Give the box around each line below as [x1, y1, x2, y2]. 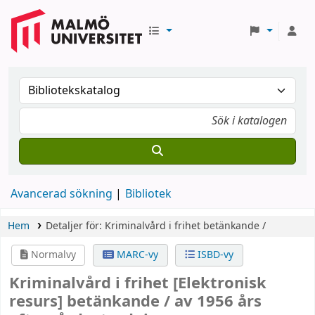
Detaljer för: [45, 219, 105, 233]
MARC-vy [113, 247, 158, 262]
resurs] [9, 290, 67, 314]
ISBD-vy [194, 247, 233, 262]
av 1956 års [174, 290, 262, 314]
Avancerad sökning [11, 186, 112, 202]
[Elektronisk [173, 272, 266, 295]
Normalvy [28, 247, 77, 262]
